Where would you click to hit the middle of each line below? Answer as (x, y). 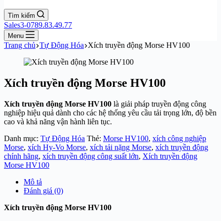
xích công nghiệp (179, 138)
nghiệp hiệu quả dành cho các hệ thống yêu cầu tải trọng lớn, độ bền (110, 112)
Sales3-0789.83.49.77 (38, 25)
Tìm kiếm (21, 16)
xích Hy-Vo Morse (57, 147)
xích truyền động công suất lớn (91, 156)
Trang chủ (20, 45)
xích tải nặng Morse (121, 147)
